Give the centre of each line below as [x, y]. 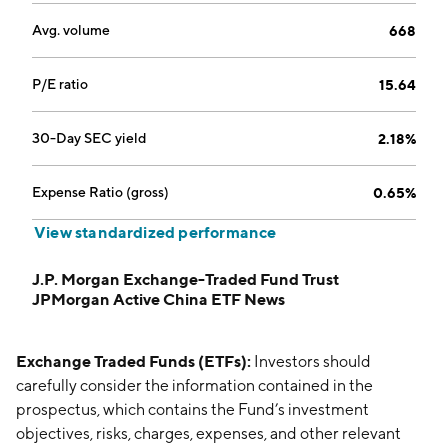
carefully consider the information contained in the [194, 385]
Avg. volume [71, 30]
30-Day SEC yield [89, 138]
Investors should [311, 361]
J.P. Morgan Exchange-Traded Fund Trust [185, 279]
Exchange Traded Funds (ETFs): [133, 361]
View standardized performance [155, 232]
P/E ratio [60, 84]
